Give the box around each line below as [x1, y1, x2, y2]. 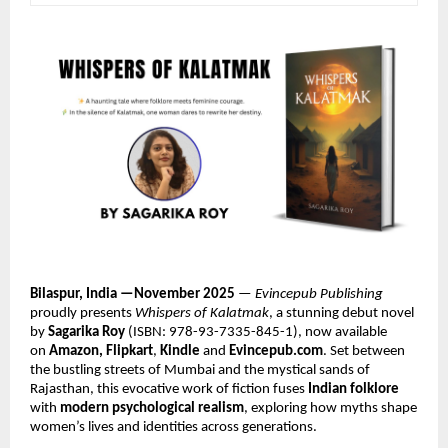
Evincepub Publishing [255, 286, 383, 302]
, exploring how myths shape [244, 400, 417, 416]
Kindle [160, 343, 203, 359]
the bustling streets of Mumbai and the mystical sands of [30, 362, 370, 378]
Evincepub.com [229, 343, 323, 359]
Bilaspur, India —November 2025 [30, 286, 235, 302]
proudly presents [30, 305, 135, 321]
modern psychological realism [60, 400, 244, 416]
